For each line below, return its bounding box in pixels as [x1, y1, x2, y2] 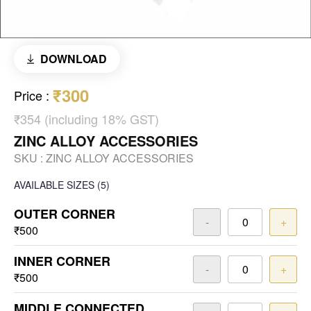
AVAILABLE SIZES [14, 178, 94, 192]
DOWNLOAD [40, 51, 107, 67]
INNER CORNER [14, 252, 110, 271]
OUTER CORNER [14, 205, 115, 224]
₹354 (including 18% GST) [14, 110, 159, 128]
